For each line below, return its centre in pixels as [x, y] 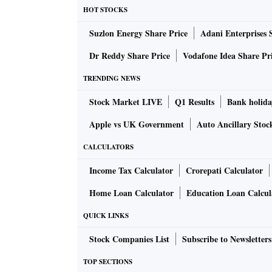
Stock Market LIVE [126, 102]
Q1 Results [195, 102]
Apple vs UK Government [137, 124]
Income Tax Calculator [131, 171]
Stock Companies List [129, 239]
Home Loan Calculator [131, 193]
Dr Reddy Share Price [130, 56]
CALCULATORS [108, 147]
